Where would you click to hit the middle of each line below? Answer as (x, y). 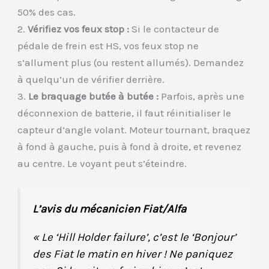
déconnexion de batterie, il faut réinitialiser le (125, 113)
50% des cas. (47, 12)
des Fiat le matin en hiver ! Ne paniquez (133, 254)
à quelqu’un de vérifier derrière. (91, 79)
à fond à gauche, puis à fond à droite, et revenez (130, 146)
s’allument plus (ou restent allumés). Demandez (131, 62)
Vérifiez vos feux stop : (79, 29)
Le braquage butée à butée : (94, 96)
